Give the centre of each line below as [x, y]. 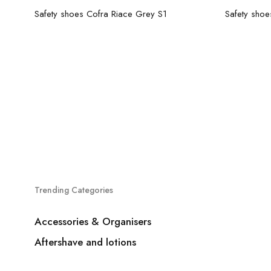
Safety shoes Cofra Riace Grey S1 [101, 14]
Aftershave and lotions [85, 242]
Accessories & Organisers [93, 221]
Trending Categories [74, 190]
